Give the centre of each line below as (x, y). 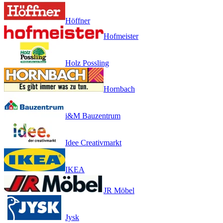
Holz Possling (87, 63)
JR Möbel (119, 190)
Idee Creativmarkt (93, 142)
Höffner (78, 20)
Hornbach (119, 89)
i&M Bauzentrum (93, 115)
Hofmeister (121, 36)
